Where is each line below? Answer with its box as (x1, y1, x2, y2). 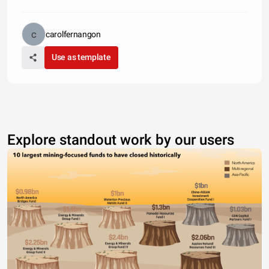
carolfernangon (46, 29, 101, 39)
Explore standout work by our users (7, 131, 234, 148)
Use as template (52, 52, 111, 62)
